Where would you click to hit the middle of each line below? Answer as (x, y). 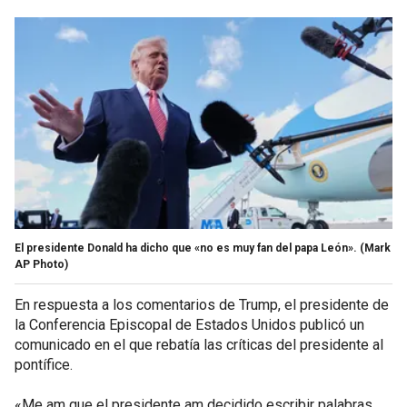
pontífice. (44, 364)
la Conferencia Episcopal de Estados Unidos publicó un (189, 324)
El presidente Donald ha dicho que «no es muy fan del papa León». (186, 248)
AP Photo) (41, 264)
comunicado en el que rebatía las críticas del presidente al (199, 344)
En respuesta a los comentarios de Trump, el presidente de (202, 304)
